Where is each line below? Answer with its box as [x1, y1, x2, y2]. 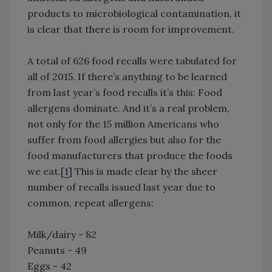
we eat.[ [27, 165, 64, 178]
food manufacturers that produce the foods [27, 149, 233, 162]
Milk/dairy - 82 [27, 228, 97, 241]
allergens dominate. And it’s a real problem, [27, 102, 229, 115]
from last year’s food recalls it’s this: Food [27, 86, 222, 99]
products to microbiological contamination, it [27, 7, 241, 20]
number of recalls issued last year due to [27, 181, 216, 194]
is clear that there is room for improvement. [27, 23, 234, 36]
